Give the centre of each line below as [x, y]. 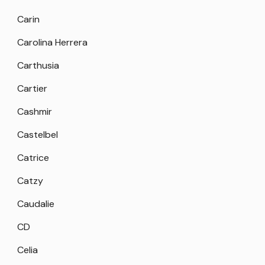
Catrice [33, 158]
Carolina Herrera [52, 43]
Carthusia [38, 66]
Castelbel [38, 135]
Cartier [32, 89]
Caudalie [36, 204]
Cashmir [35, 112]
